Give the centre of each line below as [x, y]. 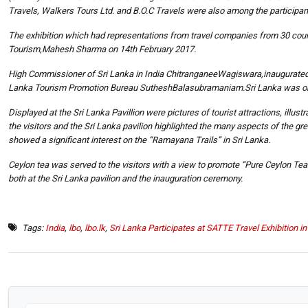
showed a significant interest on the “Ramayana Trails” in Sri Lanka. [139, 140]
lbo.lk [95, 228]
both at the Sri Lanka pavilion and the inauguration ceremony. [125, 178]
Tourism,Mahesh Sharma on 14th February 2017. [102, 49]
